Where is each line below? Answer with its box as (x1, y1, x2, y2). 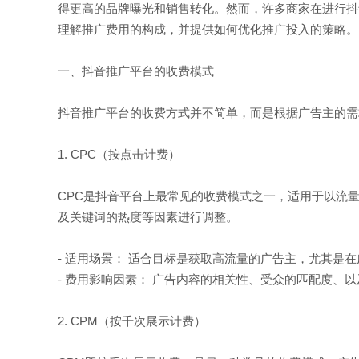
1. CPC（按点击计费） (58, 147, 180, 161)
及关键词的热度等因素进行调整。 (58, 210, 238, 224)
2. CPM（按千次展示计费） (58, 314, 206, 328)
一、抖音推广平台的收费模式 (58, 64, 214, 78)
